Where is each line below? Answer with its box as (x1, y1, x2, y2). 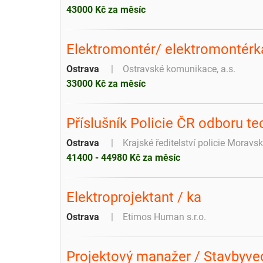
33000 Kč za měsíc (66, 77, 146, 89)
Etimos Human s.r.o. (123, 211, 206, 222)
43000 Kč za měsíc (66, 4, 146, 15)
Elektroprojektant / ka (66, 188, 201, 205)
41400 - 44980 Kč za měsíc (66, 151, 180, 163)
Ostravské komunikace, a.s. (123, 63, 235, 75)
